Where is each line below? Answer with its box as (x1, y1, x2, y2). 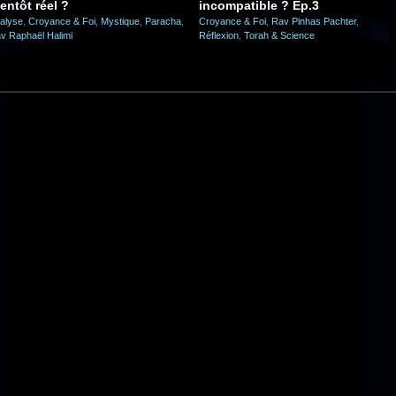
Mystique (101, 16, 140, 27)
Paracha (145, 16, 181, 27)
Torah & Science (244, 30, 315, 41)
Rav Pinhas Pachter (271, 16, 356, 27)
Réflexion (199, 30, 239, 41)
